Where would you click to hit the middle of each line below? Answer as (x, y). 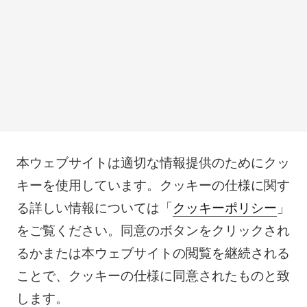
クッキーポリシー (224, 208)
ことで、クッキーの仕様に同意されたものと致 (153, 276)
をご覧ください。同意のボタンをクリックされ (153, 231)
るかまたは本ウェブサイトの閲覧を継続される (153, 253)
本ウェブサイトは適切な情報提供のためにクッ (153, 163)
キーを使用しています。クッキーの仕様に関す (153, 185)
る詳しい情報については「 (94, 208)
